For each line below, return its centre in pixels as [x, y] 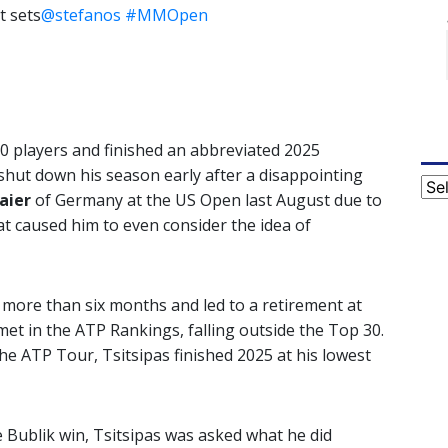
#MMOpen [167, 15]
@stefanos [81, 15]
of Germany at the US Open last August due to [206, 200]
